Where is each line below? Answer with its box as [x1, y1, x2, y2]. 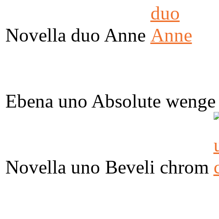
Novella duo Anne [5, 24, 146, 45]
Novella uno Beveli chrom [5, 156, 209, 177]
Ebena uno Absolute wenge [5, 90, 216, 111]
